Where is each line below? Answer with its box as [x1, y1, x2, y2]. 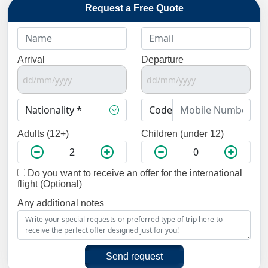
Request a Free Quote [84, 3, 184, 13]
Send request [105, 251, 163, 261]
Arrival [17, 54, 45, 65]
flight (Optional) [17, 179, 82, 189]
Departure [141, 54, 184, 65]
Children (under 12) [141, 129, 224, 139]
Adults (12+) [17, 129, 69, 139]
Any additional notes [17, 198, 104, 208]
